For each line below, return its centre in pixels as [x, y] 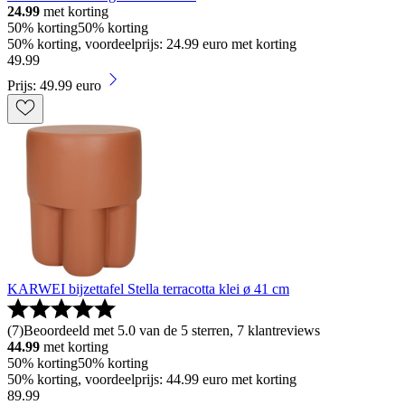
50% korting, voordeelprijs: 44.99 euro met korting [152, 379]
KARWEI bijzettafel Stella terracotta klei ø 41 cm [148, 288]
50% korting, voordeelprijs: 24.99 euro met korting [152, 43]
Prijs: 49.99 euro [54, 85]
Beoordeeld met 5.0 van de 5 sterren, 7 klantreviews [172, 330]
